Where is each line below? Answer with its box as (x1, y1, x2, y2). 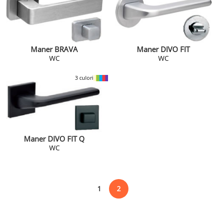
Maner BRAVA (31, 44, 78, 55)
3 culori (74, 74, 93, 82)
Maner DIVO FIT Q (24, 134, 85, 145)
